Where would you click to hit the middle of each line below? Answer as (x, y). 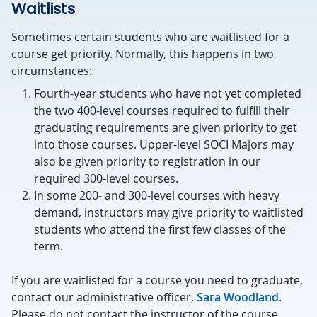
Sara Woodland (238, 297)
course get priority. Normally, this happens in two (143, 54)
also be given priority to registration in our (147, 161)
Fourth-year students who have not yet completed (168, 93)
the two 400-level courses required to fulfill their (162, 110)
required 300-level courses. (106, 178)
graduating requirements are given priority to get (166, 127)
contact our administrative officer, (104, 297)
